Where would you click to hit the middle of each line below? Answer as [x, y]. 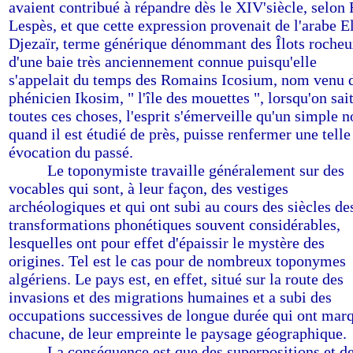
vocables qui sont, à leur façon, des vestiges [149, 188]
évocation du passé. [71, 152]
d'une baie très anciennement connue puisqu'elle [163, 61]
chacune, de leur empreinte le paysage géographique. [178, 333]
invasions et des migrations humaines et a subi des [170, 297]
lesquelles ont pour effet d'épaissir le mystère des [167, 243]
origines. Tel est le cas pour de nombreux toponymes [177, 261]
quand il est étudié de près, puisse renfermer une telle [180, 134]
